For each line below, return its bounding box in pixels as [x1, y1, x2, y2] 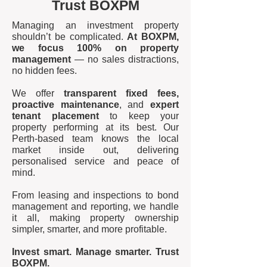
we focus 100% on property [12, 43, 179, 53]
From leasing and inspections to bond [12, 190, 179, 200]
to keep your [98, 111, 179, 121]
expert [150, 100, 179, 110]
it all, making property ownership [12, 213, 179, 223]
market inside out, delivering [12, 145, 179, 155]
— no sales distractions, [74, 54, 179, 64]
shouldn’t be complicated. [12, 32, 128, 42]
